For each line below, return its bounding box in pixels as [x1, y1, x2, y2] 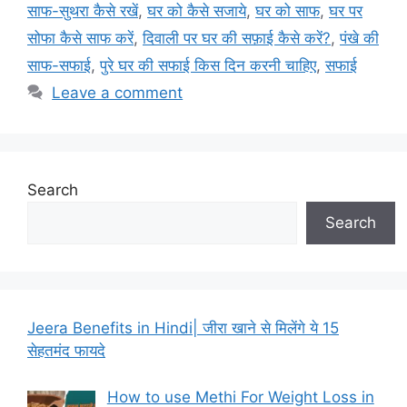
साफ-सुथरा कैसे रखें [27, 2, 138, 21]
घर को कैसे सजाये [147, 2, 246, 21]
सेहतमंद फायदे [27, 342, 105, 361]
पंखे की [340, 29, 379, 48]
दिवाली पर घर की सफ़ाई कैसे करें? [143, 29, 331, 48]
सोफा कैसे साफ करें [27, 29, 134, 48]
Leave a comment [52, 84, 184, 103]
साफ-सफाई [27, 56, 91, 75]
